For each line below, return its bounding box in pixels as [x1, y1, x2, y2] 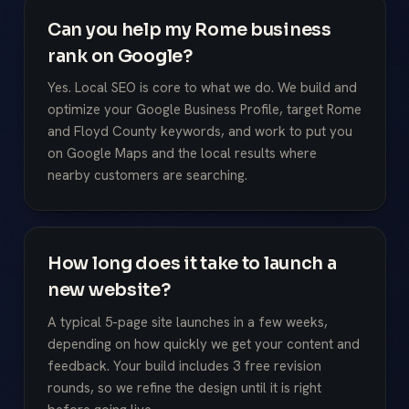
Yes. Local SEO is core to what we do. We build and [47, 79, 357, 98]
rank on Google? [47, 44, 193, 68]
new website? [47, 278, 171, 302]
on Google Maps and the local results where [47, 144, 317, 163]
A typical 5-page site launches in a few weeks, [47, 312, 328, 331]
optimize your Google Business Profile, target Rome [47, 100, 362, 120]
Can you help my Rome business [47, 17, 331, 41]
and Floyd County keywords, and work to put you [47, 122, 352, 142]
